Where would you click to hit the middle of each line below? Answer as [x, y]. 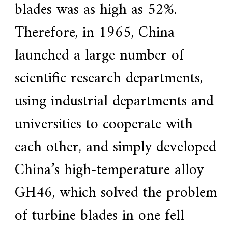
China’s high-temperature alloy [109, 170]
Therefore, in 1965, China [94, 33]
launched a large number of [99, 56]
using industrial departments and [114, 102]
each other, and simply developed [115, 148]
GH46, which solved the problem [116, 193]
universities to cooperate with [104, 125]
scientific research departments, [108, 79]
